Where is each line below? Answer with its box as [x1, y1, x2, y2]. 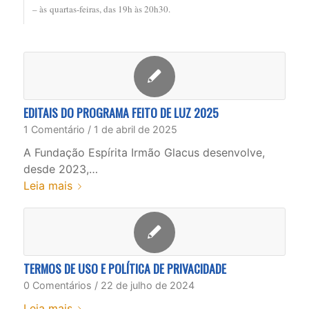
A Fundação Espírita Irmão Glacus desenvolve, [23, 146, 265, 159]
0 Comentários [23, 279, 92, 291]
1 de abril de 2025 [93, 123, 177, 135]
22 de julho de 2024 [100, 279, 195, 291]
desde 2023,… [23, 162, 98, 176]
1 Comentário [23, 123, 85, 135]
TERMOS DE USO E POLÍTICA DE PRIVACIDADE [23, 259, 226, 277]
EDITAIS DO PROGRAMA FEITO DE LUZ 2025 [23, 103, 219, 121]
